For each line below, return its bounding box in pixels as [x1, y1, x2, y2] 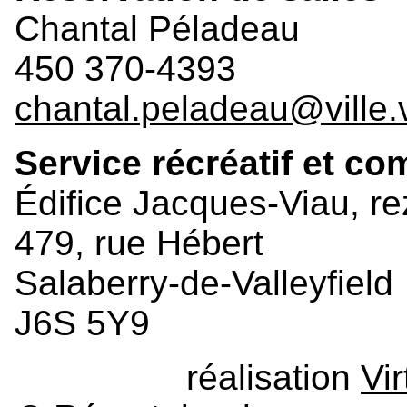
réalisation [186, 357, 361, 397]
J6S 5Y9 [15, 303, 150, 342]
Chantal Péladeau [15, 8, 300, 48]
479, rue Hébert [15, 223, 263, 263]
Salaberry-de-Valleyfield [15, 263, 393, 303]
